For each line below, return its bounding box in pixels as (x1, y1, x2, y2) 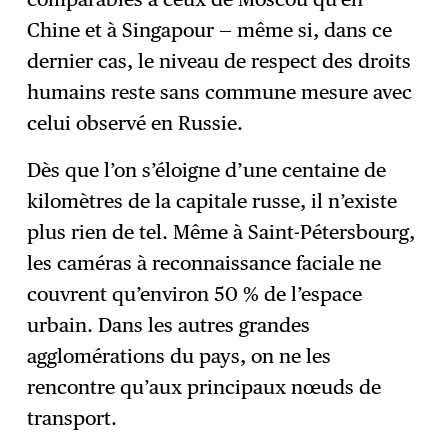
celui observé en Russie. (27, 111, 249, 136)
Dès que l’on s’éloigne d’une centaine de (27, 158, 387, 183)
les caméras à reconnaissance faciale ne (27, 251, 382, 276)
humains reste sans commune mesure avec (27, 80, 413, 105)
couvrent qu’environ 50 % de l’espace (27, 282, 363, 307)
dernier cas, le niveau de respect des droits (27, 49, 412, 74)
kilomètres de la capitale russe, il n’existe (27, 189, 398, 214)
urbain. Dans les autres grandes (27, 313, 311, 338)
